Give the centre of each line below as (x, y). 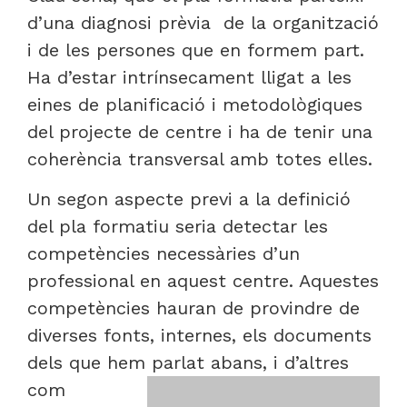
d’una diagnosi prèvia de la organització (203, 22)
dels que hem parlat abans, (150, 362)
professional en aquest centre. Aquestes (203, 280)
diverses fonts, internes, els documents (199, 335)
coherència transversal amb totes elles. (200, 159)
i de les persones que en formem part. (196, 50)
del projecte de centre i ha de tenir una (200, 131)
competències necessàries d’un (164, 253)
